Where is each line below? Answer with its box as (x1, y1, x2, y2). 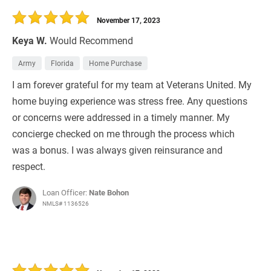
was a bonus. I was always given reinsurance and (12, 143, 223, 157)
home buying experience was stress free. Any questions (12, 94, 247, 108)
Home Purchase (89, 58, 142, 68)
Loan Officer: (42, 187, 89, 198)
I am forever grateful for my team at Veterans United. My (12, 78, 252, 91)
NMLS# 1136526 (42, 199, 89, 208)
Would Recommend (50, 34, 133, 47)
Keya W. (12, 34, 47, 47)
